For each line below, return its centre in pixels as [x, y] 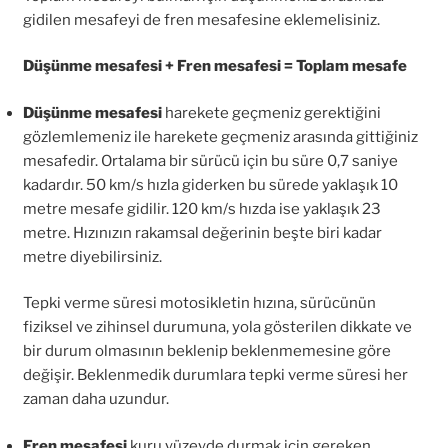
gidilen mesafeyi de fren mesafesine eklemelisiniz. [201, 19]
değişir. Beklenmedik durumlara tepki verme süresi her [215, 375]
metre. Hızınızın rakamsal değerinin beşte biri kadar [202, 232]
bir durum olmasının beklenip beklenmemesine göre [206, 351]
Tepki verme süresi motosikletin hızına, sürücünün [199, 303]
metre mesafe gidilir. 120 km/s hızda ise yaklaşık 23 [201, 208]
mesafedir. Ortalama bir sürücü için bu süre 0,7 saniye [210, 160]
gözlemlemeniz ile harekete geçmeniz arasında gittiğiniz [220, 136]
